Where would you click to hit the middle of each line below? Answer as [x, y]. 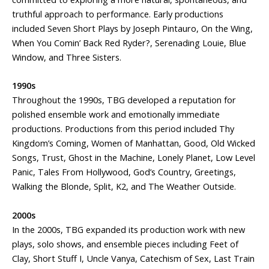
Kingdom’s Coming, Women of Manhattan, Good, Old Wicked [134, 143]
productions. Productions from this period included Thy [123, 129]
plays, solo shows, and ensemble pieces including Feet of [125, 243]
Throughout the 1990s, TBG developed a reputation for [124, 100]
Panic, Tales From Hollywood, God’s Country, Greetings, [124, 172]
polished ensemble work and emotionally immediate [116, 114]
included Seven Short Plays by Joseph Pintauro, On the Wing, [132, 29]
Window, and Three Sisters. [67, 57]
